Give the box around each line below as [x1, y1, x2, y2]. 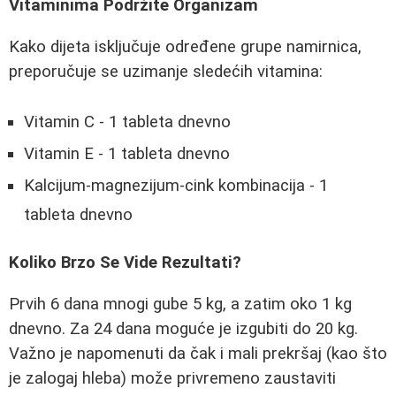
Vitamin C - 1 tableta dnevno [24, 111, 231, 132]
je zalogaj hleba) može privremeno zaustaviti [9, 368, 336, 388]
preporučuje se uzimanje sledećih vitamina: [9, 61, 323, 81]
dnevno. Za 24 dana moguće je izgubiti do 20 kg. [9, 318, 358, 339]
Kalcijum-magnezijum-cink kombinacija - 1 [24, 175, 328, 195]
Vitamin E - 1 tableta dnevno [24, 143, 230, 164]
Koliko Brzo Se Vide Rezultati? [9, 253, 241, 273]
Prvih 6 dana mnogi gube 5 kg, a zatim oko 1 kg [9, 293, 352, 314]
